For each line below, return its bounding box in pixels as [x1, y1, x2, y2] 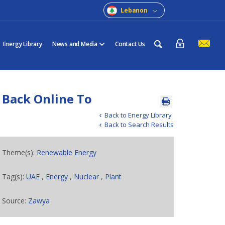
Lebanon [121, 6, 148, 15]
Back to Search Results [104, 120, 174, 129]
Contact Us [115, 40, 145, 48]
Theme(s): [2, 148, 37, 157]
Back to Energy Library [104, 110, 172, 120]
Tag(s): [2, 172, 27, 181]
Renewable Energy [37, 148, 97, 157]
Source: [2, 196, 29, 205]
